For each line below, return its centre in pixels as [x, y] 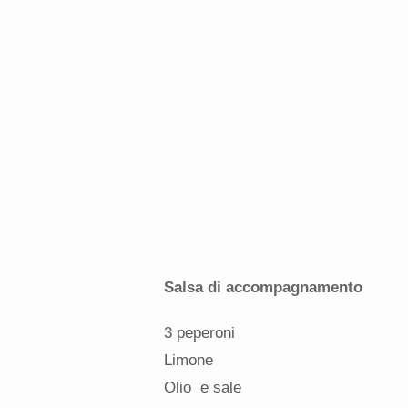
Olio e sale [202, 387]
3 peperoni [199, 332]
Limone [188, 360]
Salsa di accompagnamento [263, 287]
